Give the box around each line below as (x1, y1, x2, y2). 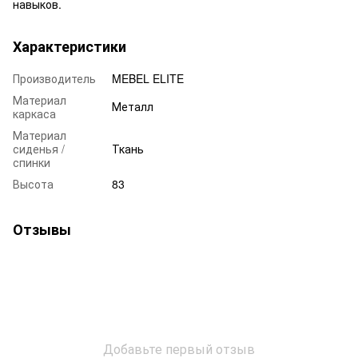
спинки (13, 153, 50, 170)
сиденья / (13, 140, 65, 157)
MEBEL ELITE (112, 70, 184, 86)
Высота (13, 175, 54, 192)
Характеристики (13, 35, 126, 57)
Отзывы (13, 218, 71, 240)
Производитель (13, 70, 96, 86)
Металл (112, 97, 153, 114)
